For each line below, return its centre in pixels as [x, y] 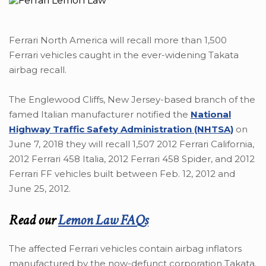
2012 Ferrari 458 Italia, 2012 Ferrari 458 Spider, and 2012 [132, 159]
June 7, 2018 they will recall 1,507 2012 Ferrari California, [132, 144]
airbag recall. [38, 70]
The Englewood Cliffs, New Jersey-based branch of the [132, 100]
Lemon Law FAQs [103, 220]
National [211, 115]
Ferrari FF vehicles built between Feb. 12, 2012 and [122, 174]
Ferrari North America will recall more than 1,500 [118, 40]
